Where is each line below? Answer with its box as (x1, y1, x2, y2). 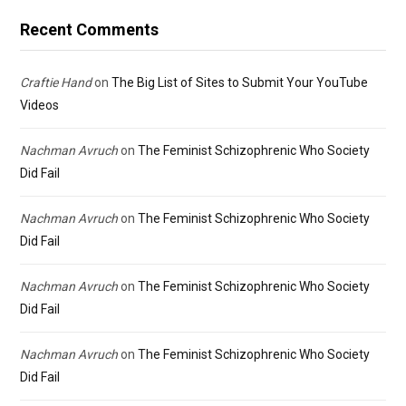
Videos (20, 97, 59, 112)
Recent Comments (20, 19, 159, 39)
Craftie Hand (20, 74, 92, 90)
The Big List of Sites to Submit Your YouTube (111, 74, 368, 90)
